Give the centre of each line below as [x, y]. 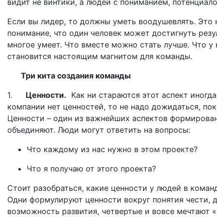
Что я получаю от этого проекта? [91, 168]
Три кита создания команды [74, 75]
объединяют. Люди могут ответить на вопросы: [100, 130]
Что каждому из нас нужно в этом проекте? [113, 149]
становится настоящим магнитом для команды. [100, 56]
